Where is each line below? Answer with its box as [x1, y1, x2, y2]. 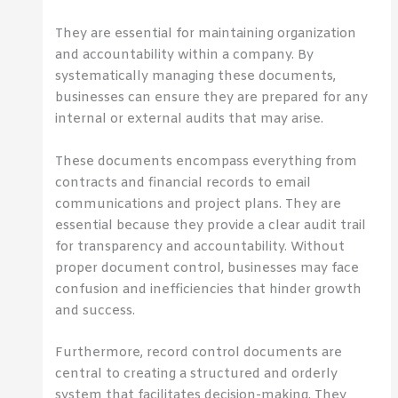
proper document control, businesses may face [55, 259, 360, 277]
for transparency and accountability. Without [55, 237, 346, 256]
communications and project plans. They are [55, 195, 342, 213]
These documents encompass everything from [55, 152, 358, 171]
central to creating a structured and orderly [55, 364, 338, 383]
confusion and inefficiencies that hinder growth [55, 280, 362, 298]
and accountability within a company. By [55, 46, 314, 65]
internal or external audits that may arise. [55, 110, 324, 129]
